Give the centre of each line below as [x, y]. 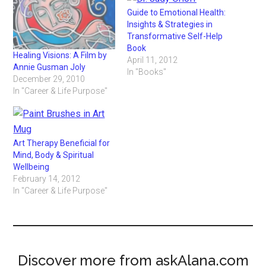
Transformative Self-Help [175, 36]
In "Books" [147, 72]
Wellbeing [31, 167]
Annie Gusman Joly [50, 67]
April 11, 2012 [152, 60]
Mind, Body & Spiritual [54, 155]
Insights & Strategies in [170, 24]
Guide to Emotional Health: [176, 12]
